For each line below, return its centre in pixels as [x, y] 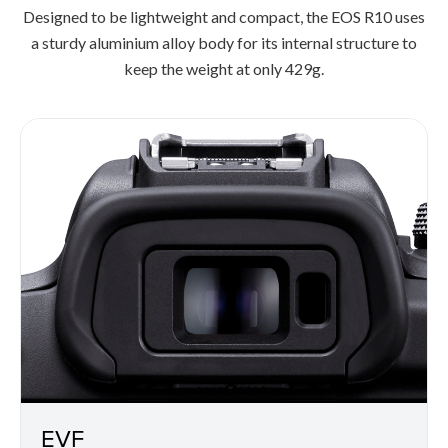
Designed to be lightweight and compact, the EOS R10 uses [224, 16]
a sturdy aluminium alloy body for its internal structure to [224, 42]
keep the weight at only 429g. [224, 68]
